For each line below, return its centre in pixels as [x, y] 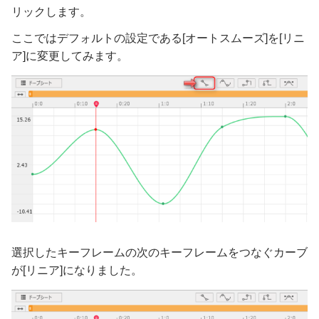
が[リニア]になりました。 [77, 270]
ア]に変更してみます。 [70, 56]
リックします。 [51, 11]
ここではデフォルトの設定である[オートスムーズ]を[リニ [158, 38]
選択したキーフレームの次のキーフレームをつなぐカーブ [159, 252]
